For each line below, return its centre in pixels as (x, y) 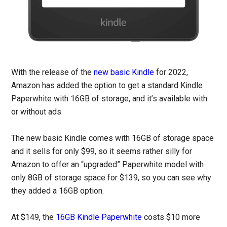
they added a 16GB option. (58, 191)
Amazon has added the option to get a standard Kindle (107, 85)
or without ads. (37, 111)
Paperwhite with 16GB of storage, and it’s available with (109, 98)
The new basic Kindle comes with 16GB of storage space (113, 138)
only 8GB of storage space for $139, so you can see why (111, 177)
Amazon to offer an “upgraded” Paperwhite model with (108, 164)
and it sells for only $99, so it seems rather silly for (102, 151)
